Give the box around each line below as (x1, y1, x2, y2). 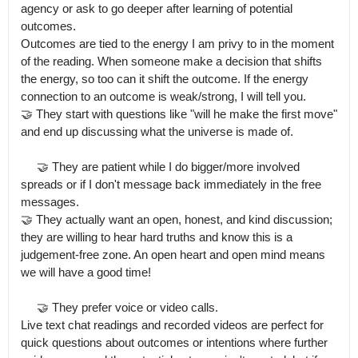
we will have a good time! (21, 265, 151, 279)
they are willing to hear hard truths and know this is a (21, 230, 292, 244)
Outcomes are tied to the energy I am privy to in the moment (21, 37, 334, 50)
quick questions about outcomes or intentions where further (21, 336, 328, 349)
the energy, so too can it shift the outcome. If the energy (21, 72, 308, 86)
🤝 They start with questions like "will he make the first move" (21, 107, 337, 121)
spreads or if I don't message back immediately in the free (21, 177, 321, 191)
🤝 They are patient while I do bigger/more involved (21, 160, 37, 173)
